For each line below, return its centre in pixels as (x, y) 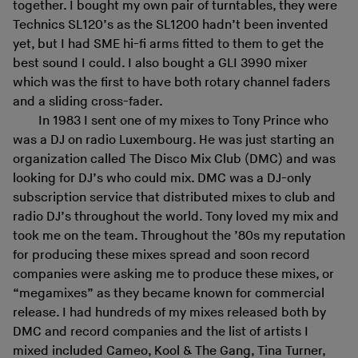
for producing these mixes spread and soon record (161, 255)
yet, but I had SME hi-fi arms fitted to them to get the (168, 44)
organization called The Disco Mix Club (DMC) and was (174, 159)
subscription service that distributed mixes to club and (174, 197)
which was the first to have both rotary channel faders (171, 82)
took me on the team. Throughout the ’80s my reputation (179, 236)
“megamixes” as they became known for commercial (169, 293)
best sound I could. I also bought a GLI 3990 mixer (160, 63)
